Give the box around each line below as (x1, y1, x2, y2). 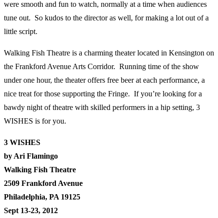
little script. (4, 27, 37, 36)
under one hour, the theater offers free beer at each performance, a (4, 76, 205, 85)
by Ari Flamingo (4, 152, 58, 161)
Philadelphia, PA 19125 (4, 193, 80, 201)
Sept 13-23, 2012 (4, 206, 58, 215)
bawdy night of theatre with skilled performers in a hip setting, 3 (4, 103, 200, 112)
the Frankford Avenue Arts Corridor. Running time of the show (4, 62, 199, 71)
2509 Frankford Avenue (4, 179, 83, 188)
